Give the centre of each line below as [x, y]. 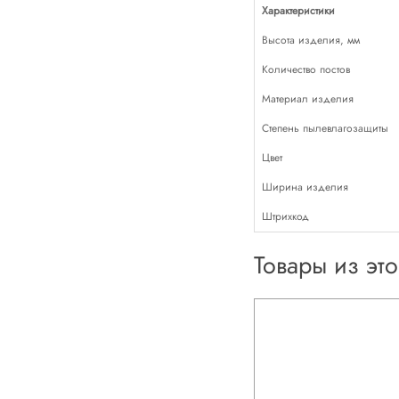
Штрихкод [285, 216]
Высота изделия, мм [310, 40]
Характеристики [298, 11]
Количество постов [305, 69]
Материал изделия [307, 99]
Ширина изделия [305, 187]
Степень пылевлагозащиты [325, 128]
